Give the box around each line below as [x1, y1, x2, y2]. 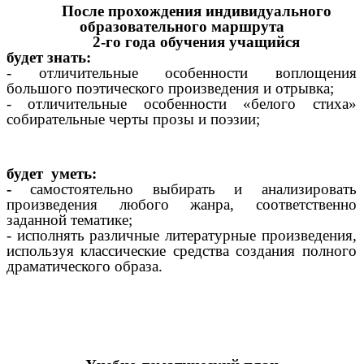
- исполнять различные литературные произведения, [6, 227, 357, 245]
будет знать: [6, 48, 91, 66]
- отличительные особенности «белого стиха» [6, 94, 357, 112]
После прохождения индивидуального [61, 2, 331, 19]
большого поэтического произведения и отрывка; [6, 79, 334, 97]
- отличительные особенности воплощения [6, 63, 357, 81]
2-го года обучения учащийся [93, 32, 301, 50]
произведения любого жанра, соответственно [6, 196, 357, 214]
